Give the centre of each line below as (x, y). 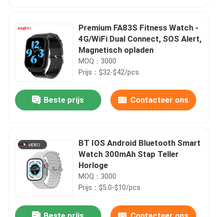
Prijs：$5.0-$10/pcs (110, 188)
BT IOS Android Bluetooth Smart (140, 143)
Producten (36, 183)
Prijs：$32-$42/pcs (109, 72)
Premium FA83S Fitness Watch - (139, 27)
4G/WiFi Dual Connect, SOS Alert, (140, 39)
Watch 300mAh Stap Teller (129, 154)
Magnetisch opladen (116, 50)
